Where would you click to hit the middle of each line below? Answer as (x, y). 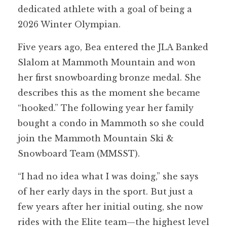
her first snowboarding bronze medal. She (109, 77)
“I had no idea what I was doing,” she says (108, 176)
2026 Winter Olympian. (69, 24)
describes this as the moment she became (109, 92)
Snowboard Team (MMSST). (79, 153)
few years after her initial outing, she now (110, 206)
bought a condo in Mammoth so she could (111, 123)
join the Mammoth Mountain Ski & (96, 138)
